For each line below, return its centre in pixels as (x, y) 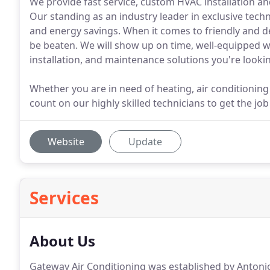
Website (66, 142)
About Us (62, 241)
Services (64, 198)
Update (145, 142)
